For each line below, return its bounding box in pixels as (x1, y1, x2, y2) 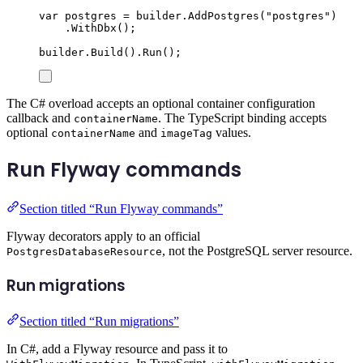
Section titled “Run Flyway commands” (19, 202, 223, 216)
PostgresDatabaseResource (6, 246, 162, 258)
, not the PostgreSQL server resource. (162, 244, 352, 258)
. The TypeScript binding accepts (158, 110, 327, 125)
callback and (6, 110, 74, 125)
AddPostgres (188, 9, 259, 22)
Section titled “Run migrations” (19, 314, 179, 328)
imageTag (160, 126, 212, 139)
